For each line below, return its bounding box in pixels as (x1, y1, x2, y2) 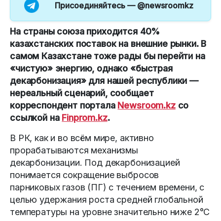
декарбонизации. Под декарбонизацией (10, 157, 180, 168)
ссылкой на (10, 112, 62, 123)
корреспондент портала (10, 100, 118, 111)
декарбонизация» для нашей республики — (10, 75, 198, 86)
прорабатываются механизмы (10, 145, 138, 156)
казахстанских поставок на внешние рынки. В (10, 38, 207, 49)
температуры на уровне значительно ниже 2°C (10, 207, 210, 218)
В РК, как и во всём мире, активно (10, 133, 154, 144)
